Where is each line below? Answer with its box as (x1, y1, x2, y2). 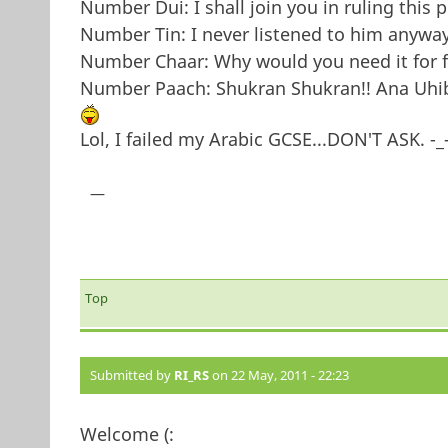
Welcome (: (79, 421, 174, 446)
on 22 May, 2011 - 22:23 (208, 365, 349, 384)
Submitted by (89, 365, 174, 384)
